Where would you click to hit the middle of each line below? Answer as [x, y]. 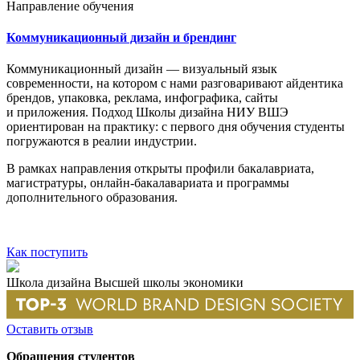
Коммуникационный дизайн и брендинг [121, 37]
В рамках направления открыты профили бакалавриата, [160, 169]
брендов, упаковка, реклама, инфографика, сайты [142, 98]
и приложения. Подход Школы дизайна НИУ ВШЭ [147, 112]
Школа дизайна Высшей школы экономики [125, 283]
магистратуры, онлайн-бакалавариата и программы [148, 183]
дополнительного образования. [92, 198]
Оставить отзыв [50, 329]
